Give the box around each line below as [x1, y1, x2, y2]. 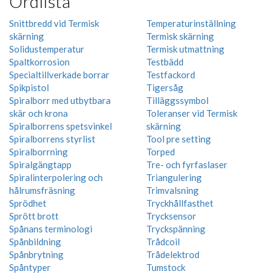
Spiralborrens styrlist [9, 133, 95, 144]
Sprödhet [9, 197, 46, 209]
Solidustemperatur [9, 43, 84, 54]
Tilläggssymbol [146, 94, 209, 106]
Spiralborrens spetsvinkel [9, 120, 112, 131]
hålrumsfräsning [9, 184, 75, 196]
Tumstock [146, 261, 185, 273]
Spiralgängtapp [9, 158, 72, 170]
